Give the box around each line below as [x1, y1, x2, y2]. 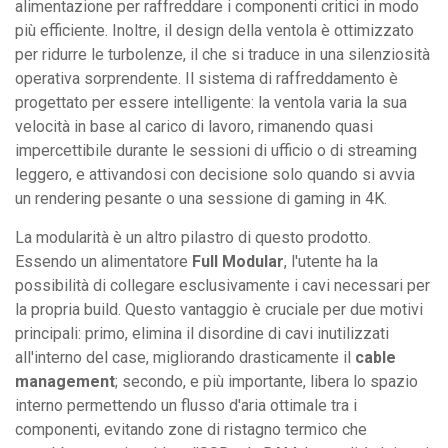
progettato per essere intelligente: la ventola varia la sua [15, 92, 407, 112]
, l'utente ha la [284, 251, 378, 271]
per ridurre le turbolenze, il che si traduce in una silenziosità [15, 44, 430, 64]
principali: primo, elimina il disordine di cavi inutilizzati [15, 323, 389, 343]
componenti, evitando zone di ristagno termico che [15, 419, 367, 439]
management [15, 371, 115, 391]
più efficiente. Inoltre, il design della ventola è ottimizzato [15, 20, 414, 40]
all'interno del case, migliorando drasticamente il [15, 347, 355, 367]
